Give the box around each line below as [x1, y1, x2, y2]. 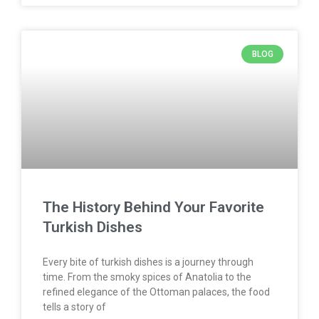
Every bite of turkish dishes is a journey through [43, 256, 253, 268]
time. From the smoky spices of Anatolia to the [43, 271, 251, 283]
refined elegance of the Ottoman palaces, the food [43, 286, 270, 298]
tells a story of [43, 300, 106, 313]
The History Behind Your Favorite [43, 198, 264, 216]
